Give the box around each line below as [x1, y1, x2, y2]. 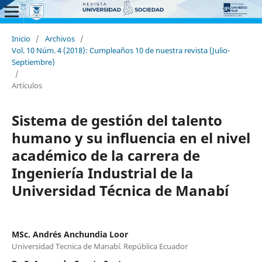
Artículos [11, 80, 42, 91]
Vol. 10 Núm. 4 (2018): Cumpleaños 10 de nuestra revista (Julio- [11, 44, 230, 56]
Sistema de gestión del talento [11, 110, 222, 130]
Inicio [11, 33, 30, 44]
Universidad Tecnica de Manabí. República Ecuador [11, 240, 188, 251]
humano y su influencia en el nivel [11, 127, 250, 147]
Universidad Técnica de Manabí [11, 180, 229, 200]
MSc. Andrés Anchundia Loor [11, 228, 128, 240]
